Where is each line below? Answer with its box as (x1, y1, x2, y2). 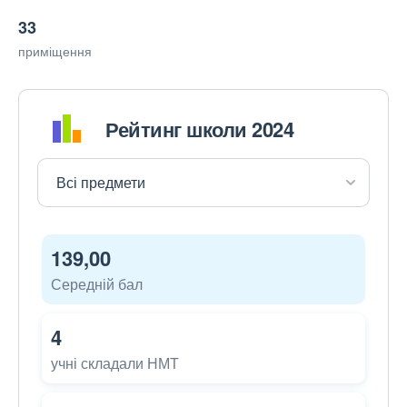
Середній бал (51, 273, 143, 295)
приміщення (18, 42, 92, 61)
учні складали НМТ (51, 352, 179, 374)
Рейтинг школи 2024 (105, 114, 293, 144)
